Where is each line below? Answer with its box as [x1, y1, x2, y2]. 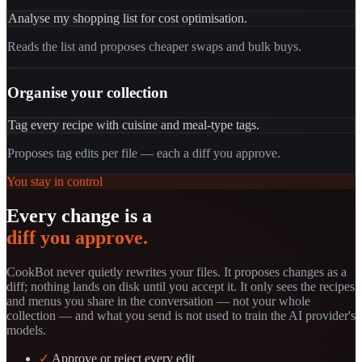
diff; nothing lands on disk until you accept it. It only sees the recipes [6, 279, 355, 293]
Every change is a [6, 204, 152, 226]
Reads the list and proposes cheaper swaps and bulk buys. [7, 40, 301, 54]
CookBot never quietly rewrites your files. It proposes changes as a [6, 264, 347, 279]
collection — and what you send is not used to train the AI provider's [6, 308, 356, 322]
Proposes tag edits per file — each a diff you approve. [7, 145, 280, 160]
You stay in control [6, 174, 103, 188]
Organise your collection [7, 84, 168, 102]
